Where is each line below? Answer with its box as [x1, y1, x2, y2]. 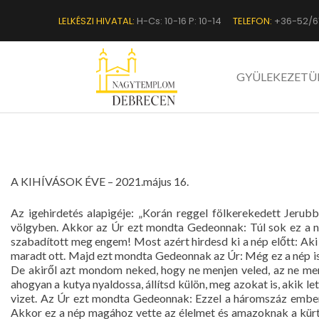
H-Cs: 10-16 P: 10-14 [135, 14, 221, 28]
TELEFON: [233, 14, 272, 28]
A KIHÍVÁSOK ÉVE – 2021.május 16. [11, 174, 189, 188]
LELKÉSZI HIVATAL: [58, 14, 135, 28]
